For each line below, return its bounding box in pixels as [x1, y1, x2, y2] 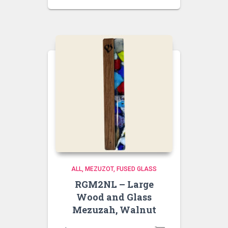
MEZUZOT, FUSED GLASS [85, 165, 157, 173]
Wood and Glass [76, 191, 152, 203]
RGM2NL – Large [74, 178, 154, 190]
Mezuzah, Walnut [72, 204, 156, 216]
